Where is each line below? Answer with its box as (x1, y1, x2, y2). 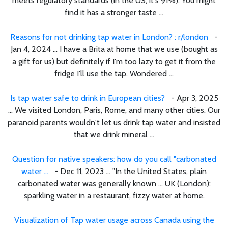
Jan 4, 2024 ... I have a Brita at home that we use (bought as (10, 44, 218, 54)
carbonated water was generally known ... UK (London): (17, 178, 211, 188)
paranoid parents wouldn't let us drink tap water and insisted (8, 117, 220, 127)
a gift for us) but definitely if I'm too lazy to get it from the (12, 56, 216, 66)
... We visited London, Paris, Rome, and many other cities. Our (8, 105, 220, 115)
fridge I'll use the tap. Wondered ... (54, 68, 174, 78)
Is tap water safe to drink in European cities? (10, 93, 165, 103)
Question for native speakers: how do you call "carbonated (12, 154, 216, 164)
